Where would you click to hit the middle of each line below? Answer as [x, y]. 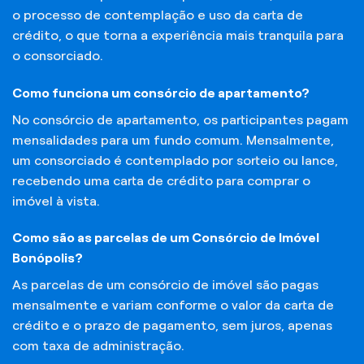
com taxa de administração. [98, 346]
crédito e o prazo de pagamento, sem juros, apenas [172, 326]
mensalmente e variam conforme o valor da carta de [173, 305]
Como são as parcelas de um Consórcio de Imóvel [166, 238]
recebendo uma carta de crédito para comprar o [161, 180]
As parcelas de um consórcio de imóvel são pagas [165, 285]
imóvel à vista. [56, 201]
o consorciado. [58, 55]
